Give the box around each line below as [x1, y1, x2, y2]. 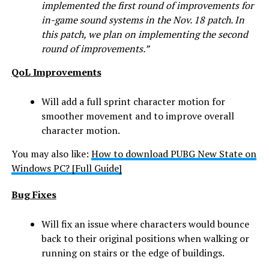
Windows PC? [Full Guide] [11, 162, 122, 175]
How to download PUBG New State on [91, 147, 256, 161]
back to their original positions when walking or [41, 232, 249, 246]
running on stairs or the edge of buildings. [41, 246, 225, 260]
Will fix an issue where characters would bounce [41, 217, 249, 231]
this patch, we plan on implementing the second [41, 28, 248, 41]
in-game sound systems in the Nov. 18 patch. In [41, 13, 244, 27]
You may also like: [11, 147, 91, 161]
